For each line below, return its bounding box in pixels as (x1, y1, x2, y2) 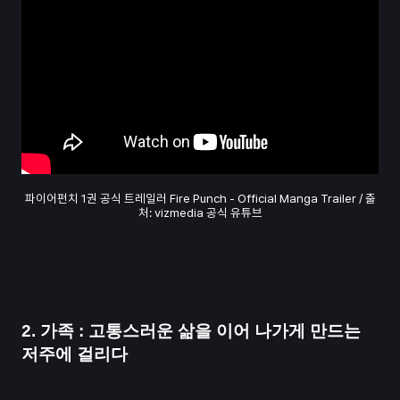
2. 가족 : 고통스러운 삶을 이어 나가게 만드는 (21, 321, 361, 341)
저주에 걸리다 (21, 345, 128, 364)
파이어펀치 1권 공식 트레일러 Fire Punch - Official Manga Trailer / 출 (24, 191, 376, 206)
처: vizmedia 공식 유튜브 (137, 205, 262, 221)
